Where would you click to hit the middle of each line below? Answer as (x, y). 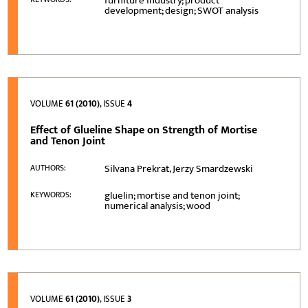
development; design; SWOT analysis (182, 10)
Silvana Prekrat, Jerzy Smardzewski (179, 168)
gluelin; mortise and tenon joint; (172, 195)
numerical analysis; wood (158, 206)
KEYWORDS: (51, 194)
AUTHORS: (48, 167)
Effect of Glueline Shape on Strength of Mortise (144, 130)
